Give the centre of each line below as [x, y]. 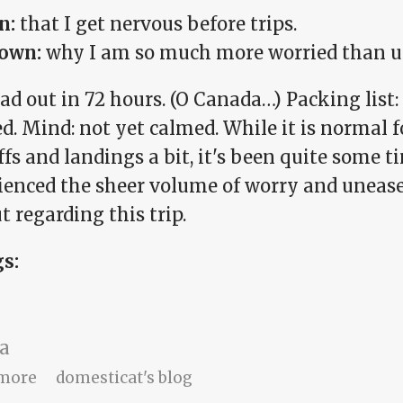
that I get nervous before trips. [158, 24]
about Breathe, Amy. [113, 377]
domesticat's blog [124, 378]
